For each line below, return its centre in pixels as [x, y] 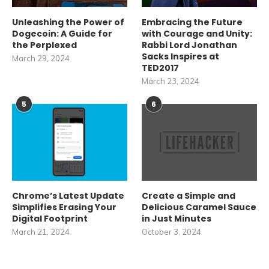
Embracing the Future [192, 22]
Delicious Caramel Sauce [199, 207]
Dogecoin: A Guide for [62, 33]
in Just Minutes [177, 218]
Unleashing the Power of [68, 22]
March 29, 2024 [41, 58]
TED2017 [161, 68]
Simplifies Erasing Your [64, 207]
